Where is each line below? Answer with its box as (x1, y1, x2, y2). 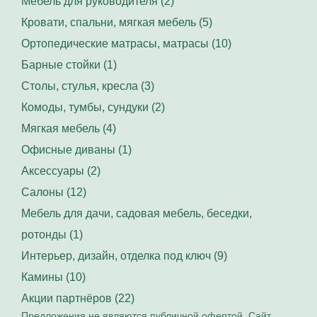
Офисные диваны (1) (21, 144, 132, 156)
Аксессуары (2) (21, 165, 100, 178)
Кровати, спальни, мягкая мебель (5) (21, 16, 212, 29)
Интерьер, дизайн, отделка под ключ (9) (21, 250, 227, 263)
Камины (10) (21, 271, 86, 284)
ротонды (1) (21, 229, 83, 241)
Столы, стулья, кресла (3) (21, 80, 154, 93)
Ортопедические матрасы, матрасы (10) (21, 38, 231, 50)
